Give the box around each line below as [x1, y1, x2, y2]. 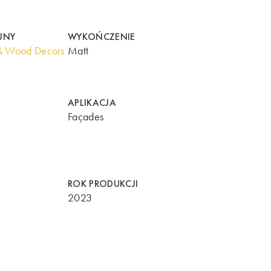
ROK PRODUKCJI [68, 177, 139, 191]
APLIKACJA [68, 96, 116, 109]
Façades [68, 110, 104, 124]
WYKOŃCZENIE [68, 30, 135, 43]
